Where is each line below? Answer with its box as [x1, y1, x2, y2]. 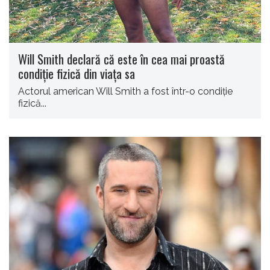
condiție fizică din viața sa [18, 63, 135, 83]
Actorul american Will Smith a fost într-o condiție [18, 85, 233, 97]
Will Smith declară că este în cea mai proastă [18, 49, 225, 68]
